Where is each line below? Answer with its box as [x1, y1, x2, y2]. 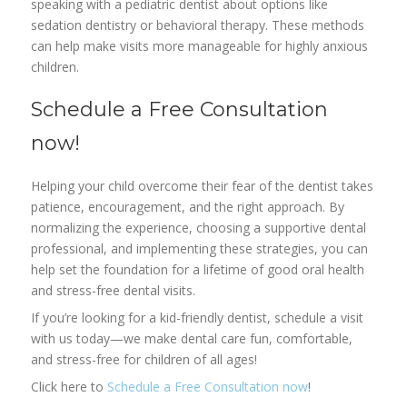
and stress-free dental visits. [31, 282, 196, 300]
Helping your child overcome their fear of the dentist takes [31, 177, 374, 195]
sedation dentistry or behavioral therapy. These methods [31, 16, 365, 35]
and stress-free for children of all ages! [31, 351, 258, 369]
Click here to [31, 378, 108, 396]
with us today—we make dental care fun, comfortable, [31, 330, 353, 348]
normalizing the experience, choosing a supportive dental [31, 219, 367, 237]
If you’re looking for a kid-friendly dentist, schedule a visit [31, 309, 364, 327]
